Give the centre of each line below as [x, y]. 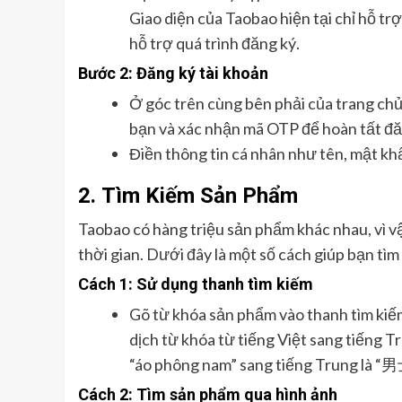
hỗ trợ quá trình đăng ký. [214, 44]
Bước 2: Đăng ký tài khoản [173, 74]
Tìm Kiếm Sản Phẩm [200, 196]
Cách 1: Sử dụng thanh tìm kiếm [196, 284]
